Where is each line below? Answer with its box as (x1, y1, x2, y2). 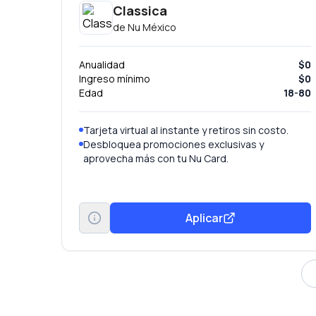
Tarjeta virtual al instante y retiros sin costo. (83, 123, 288, 137)
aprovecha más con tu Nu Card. (83, 152, 229, 165)
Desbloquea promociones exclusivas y (83, 138, 264, 151)
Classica (113, 2, 167, 19)
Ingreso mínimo (79, 72, 150, 85)
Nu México (128, 20, 176, 34)
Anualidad (79, 58, 125, 71)
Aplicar (186, 209, 224, 226)
